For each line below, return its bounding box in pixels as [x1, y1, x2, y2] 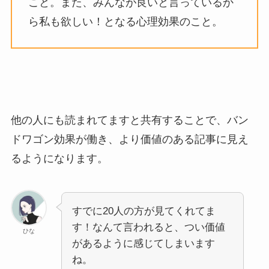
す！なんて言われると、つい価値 [71, 222, 225, 234]
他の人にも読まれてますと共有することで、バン [10, 114, 249, 127]
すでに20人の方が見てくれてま [71, 205, 216, 217]
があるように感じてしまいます [71, 238, 215, 250]
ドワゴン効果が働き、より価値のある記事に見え [10, 133, 249, 146]
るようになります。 [10, 153, 108, 165]
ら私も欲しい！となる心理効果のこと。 [28, 15, 223, 28]
